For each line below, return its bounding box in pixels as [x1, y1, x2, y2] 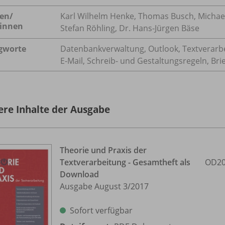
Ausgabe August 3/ [60, 180, 131, 192]
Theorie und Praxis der [60, 144, 147, 156]
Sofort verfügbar [70, 204, 133, 216]
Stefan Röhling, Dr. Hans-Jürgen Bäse [60, 22, 199, 34]
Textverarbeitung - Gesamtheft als [60, 156, 190, 168]
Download [60, 168, 99, 180]
